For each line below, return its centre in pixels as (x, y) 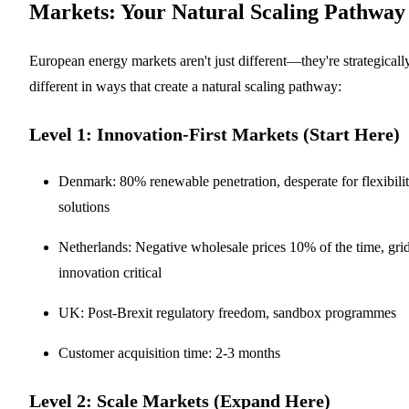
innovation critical (110, 272)
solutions (84, 206)
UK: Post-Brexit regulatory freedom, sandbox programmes (227, 312)
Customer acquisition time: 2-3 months (169, 352)
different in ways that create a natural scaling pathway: (185, 86)
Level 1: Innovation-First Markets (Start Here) (215, 134)
